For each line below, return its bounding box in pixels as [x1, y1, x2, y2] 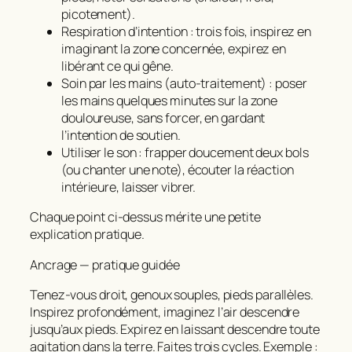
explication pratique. [30, 225, 145, 244]
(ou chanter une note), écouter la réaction [61, 161, 294, 179]
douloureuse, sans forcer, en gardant [61, 109, 266, 127]
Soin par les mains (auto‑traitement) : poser [61, 75, 307, 93]
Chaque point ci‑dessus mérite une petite [30, 208, 261, 226]
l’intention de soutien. [61, 126, 181, 145]
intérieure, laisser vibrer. [61, 178, 196, 196]
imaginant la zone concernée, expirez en [61, 40, 287, 58]
